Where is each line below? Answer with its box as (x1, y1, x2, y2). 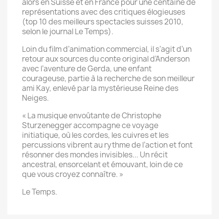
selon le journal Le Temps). (22, 26, 113, 37)
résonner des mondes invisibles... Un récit (22, 150, 168, 160)
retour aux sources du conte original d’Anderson (22, 54, 190, 64)
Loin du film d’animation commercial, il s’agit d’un (22, 44, 192, 54)
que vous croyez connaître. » (22, 169, 123, 179)
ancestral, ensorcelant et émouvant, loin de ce (22, 159, 183, 170)
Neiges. (22, 93, 50, 103)
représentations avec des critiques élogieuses (22, 7, 185, 17)
